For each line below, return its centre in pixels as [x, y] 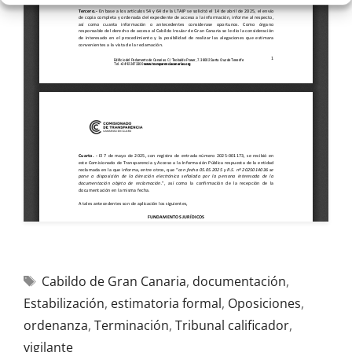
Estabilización [64, 303]
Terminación [132, 325]
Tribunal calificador [232, 325]
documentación [239, 281]
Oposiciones [264, 303]
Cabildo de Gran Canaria [114, 281]
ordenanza [56, 325]
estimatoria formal [166, 303]
